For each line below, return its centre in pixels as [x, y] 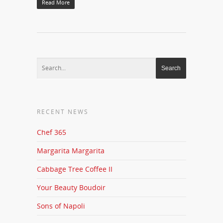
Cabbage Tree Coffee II [75, 169]
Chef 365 [52, 132]
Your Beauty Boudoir [71, 187]
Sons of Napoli [61, 206]
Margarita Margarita [71, 151]
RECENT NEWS [63, 112]
